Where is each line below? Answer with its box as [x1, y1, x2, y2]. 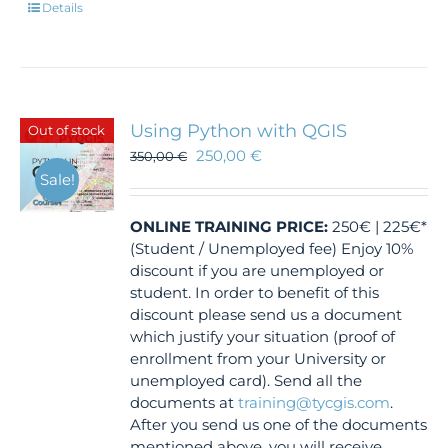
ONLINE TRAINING [130, 217, 273, 236]
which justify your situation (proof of [130, 327, 396, 346]
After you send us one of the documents [130, 415, 428, 434]
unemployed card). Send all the [130, 371, 363, 390]
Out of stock [28, 121, 106, 138]
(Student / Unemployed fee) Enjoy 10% [130, 239, 414, 258]
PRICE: [276, 217, 329, 236]
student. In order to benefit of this [130, 283, 380, 302]
